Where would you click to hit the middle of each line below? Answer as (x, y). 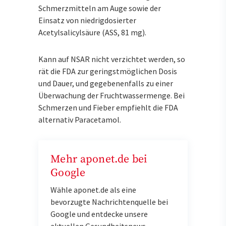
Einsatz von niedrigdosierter (87, 20)
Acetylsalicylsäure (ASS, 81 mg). (92, 33)
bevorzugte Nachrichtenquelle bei (109, 202)
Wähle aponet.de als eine (93, 189)
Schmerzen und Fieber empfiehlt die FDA (108, 107)
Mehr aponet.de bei (99, 159)
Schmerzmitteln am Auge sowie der (100, 8)
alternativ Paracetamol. (80, 119)
